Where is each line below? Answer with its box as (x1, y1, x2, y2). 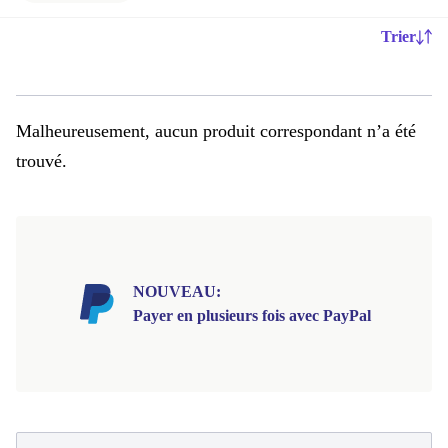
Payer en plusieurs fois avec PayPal (133, 307, 371, 324)
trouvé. (16, 151, 67, 171)
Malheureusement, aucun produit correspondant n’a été (16, 121, 416, 141)
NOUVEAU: (133, 283, 221, 300)
